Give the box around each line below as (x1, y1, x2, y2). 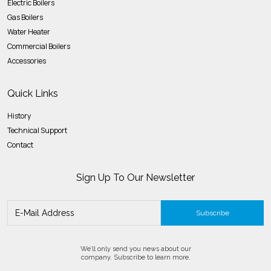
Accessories (7, 55, 46, 66)
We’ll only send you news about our (80, 244, 191, 253)
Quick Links (7, 87, 58, 99)
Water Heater (7, 26, 50, 37)
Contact (7, 139, 33, 150)
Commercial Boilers (7, 41, 70, 51)
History (7, 110, 31, 121)
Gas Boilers (7, 11, 43, 22)
